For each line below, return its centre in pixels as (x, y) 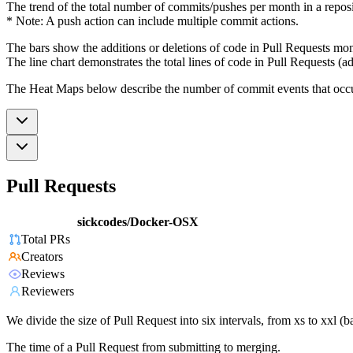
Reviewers (48, 292)
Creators (42, 257)
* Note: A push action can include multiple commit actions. (152, 20)
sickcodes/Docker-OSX (138, 222)
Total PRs (46, 240)
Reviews (43, 274)
